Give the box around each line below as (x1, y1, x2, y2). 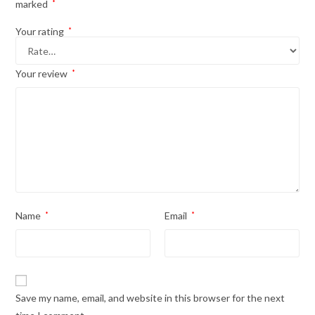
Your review (15, 67, 70, 80)
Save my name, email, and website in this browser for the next (15, 292, 285, 304)
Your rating (15, 25, 67, 38)
